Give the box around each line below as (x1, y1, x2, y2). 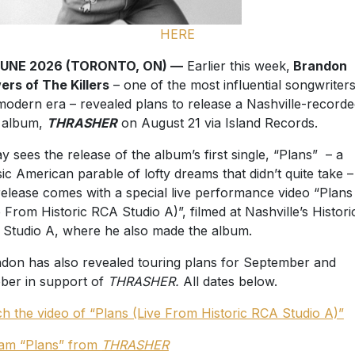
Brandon (289, 58, 347, 74)
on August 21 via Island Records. (116, 115, 326, 132)
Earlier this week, (182, 58, 290, 74)
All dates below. (178, 273, 277, 290)
